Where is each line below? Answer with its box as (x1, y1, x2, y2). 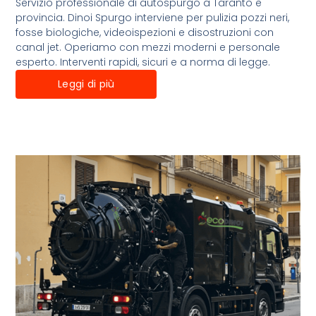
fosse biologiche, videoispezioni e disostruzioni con (16, 25, 274, 39)
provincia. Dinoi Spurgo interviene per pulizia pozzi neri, (16, 10, 290, 25)
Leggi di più (58, 76, 115, 91)
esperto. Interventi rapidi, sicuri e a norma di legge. (16, 54, 271, 69)
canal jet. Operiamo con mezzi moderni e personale (16, 39, 281, 54)
